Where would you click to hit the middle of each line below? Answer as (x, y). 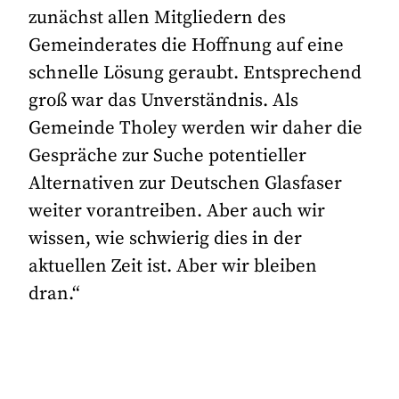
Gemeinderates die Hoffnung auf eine (187, 46)
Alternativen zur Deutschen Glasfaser (186, 184)
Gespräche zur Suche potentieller (168, 156)
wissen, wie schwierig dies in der (166, 239)
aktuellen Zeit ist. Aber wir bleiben (173, 267)
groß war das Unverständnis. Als (164, 101)
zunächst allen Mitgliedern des (158, 18)
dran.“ (55, 294)
